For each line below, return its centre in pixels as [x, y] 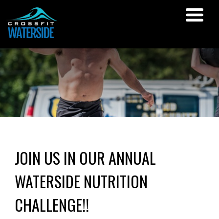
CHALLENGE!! [52, 204]
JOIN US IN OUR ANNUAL [85, 157]
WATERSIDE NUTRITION [81, 181]
